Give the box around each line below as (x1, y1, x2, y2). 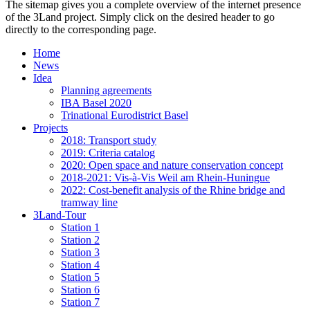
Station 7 (61, 295, 100, 308)
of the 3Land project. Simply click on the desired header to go (6, 10, 275, 23)
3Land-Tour (33, 208, 86, 221)
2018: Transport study (61, 134, 156, 146)
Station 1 (61, 221, 100, 233)
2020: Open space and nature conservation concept (61, 158, 283, 171)
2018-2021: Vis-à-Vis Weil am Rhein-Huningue (61, 171, 270, 183)
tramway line (61, 196, 118, 208)
